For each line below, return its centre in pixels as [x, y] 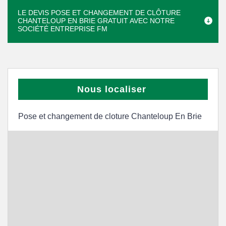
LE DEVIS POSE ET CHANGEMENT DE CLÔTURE [99, 13]
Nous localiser [112, 89]
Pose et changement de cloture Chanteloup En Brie [110, 116]
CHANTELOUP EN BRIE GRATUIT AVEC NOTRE [96, 21]
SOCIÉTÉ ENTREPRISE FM [63, 29]
